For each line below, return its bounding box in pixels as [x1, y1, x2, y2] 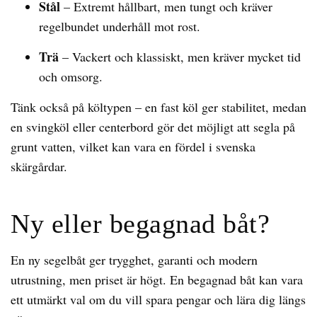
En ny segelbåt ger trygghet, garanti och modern [11, 251, 258, 268]
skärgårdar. [11, 158, 67, 175]
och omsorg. [39, 68, 103, 85]
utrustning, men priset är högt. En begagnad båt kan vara [11, 271, 303, 288]
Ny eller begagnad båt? [11, 209, 270, 238]
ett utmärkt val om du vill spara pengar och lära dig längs [11, 291, 306, 308]
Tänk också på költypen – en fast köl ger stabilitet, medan [11, 98, 306, 115]
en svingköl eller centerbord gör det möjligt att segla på [11, 118, 295, 135]
